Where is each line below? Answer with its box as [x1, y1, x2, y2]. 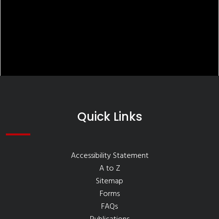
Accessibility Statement [70, 150, 149, 162]
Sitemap [96, 175, 123, 188]
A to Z [99, 162, 120, 175]
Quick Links [77, 109, 142, 125]
